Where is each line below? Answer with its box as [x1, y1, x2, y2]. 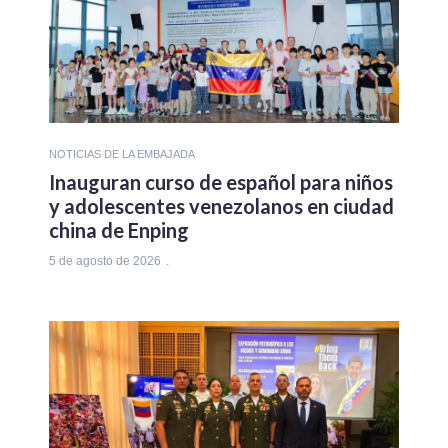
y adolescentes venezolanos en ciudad [49, 194, 394, 219]
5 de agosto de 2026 [49, 254, 161, 269]
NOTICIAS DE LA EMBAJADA [49, 148, 195, 161]
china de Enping [49, 218, 189, 243]
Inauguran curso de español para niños [49, 170, 393, 195]
